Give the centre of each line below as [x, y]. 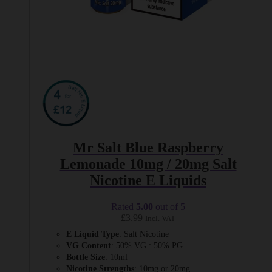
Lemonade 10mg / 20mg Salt [148, 164]
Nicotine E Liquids [148, 181]
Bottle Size [86, 257]
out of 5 [169, 206]
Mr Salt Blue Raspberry [148, 148]
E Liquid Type [93, 234]
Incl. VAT [160, 219]
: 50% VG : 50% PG [147, 246]
